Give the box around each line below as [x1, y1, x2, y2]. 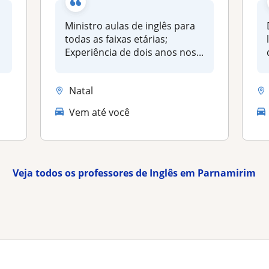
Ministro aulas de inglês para [65, 19, 196, 32]
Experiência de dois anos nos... [65, 46, 204, 59]
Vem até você [69, 105, 130, 119]
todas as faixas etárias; [65, 32, 168, 46]
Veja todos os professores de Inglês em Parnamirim [13, 166, 256, 180]
